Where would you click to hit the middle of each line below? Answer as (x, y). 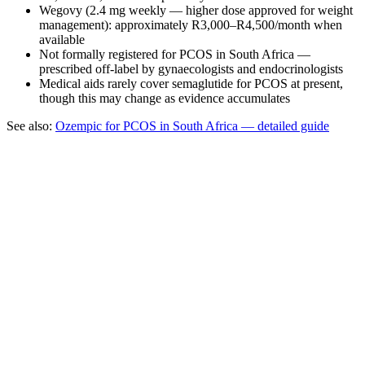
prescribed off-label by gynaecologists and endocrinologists (191, 69)
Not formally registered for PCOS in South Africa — (175, 55)
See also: (31, 126)
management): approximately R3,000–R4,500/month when (191, 25)
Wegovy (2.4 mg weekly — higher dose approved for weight (196, 11)
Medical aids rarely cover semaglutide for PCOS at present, (191, 84)
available (62, 40)
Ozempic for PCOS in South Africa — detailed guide (192, 126)
